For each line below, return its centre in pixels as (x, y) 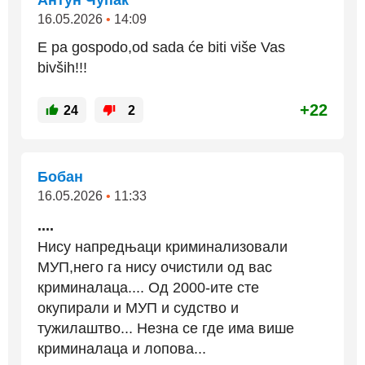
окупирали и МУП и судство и (138, 308)
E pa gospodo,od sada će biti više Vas (161, 47)
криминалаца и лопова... (122, 349)
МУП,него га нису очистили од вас (155, 267)
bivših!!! (62, 68)
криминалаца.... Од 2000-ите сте (148, 288)
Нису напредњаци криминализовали (163, 247)
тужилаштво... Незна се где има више (166, 328)
